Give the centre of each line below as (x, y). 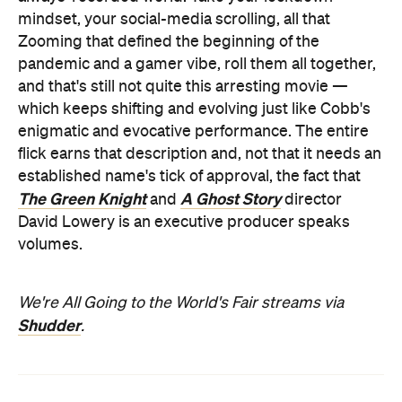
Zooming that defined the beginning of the (169, 42)
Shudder (49, 325)
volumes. (50, 245)
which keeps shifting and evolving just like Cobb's (194, 109)
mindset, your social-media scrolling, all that (174, 19)
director (311, 200)
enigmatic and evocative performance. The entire (193, 131)
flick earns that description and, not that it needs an (200, 154)
